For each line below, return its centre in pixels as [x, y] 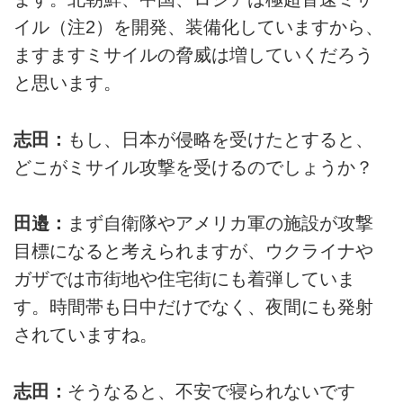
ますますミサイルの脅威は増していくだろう [193, 55]
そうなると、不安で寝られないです [211, 391]
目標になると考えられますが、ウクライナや [193, 251]
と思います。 [67, 83]
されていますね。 [85, 335]
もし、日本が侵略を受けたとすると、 [220, 139]
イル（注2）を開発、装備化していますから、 [198, 27]
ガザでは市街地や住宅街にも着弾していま [184, 279]
